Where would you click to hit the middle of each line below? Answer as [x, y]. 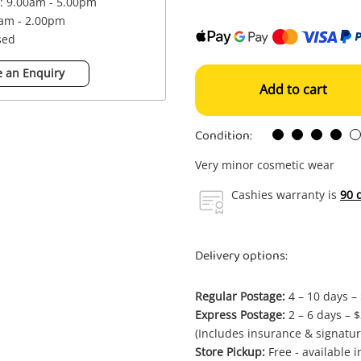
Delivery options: [241, 256]
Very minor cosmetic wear [265, 165]
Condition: [224, 136]
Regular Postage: [240, 296]
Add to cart [293, 89]
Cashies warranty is [286, 195]
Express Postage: [240, 315]
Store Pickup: [230, 352]
